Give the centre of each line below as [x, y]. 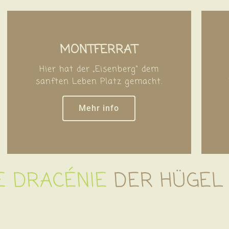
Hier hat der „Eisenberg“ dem [99, 69]
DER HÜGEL [169, 181]
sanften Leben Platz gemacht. [99, 82]
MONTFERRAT [99, 50]
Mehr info [99, 108]
